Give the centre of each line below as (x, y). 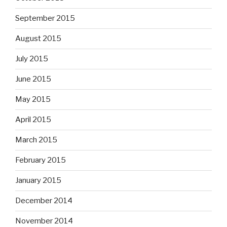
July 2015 (32, 59)
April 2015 (33, 120)
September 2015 (45, 18)
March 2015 (36, 140)
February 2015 (41, 160)
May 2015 (33, 100)
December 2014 (44, 201)
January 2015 (38, 181)
